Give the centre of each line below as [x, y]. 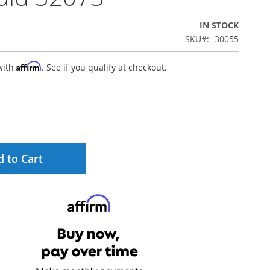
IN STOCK [219, 25]
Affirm [29, 66]
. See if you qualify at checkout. [104, 67]
